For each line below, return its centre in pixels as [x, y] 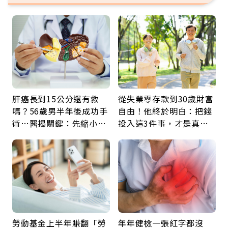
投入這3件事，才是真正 [163, 123]
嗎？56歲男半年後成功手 [60, 111]
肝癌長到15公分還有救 [56, 99]
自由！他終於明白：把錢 [165, 111]
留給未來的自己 [148, 135]
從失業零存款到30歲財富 [166, 99]
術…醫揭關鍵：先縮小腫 [59, 123]
